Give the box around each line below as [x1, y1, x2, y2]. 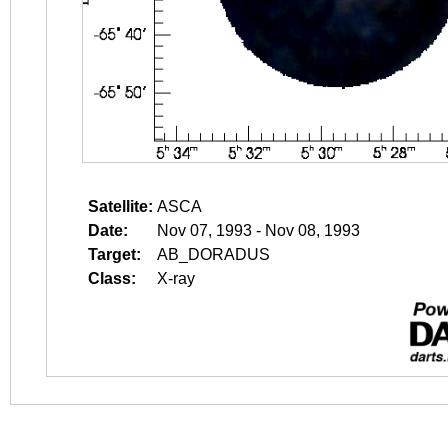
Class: [88, 270, 136, 287]
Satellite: [88, 198, 153, 215]
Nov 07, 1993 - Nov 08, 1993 [157, 222, 360, 239]
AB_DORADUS [157, 246, 270, 263]
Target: [88, 246, 141, 263]
